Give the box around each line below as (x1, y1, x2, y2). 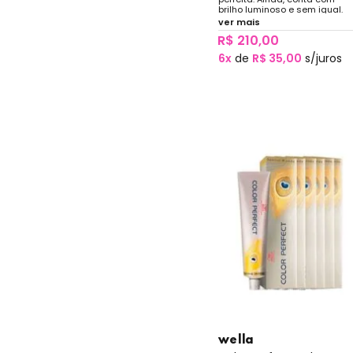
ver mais (217, 15, 260, 28)
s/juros (301, 50, 342, 66)
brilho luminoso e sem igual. (217, 2, 343, 16)
